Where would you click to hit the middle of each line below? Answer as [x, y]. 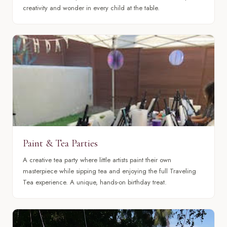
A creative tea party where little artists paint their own [97, 160]
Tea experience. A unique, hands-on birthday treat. [95, 182]
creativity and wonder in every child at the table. [91, 8]
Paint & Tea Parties [60, 143]
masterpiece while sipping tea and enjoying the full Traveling [109, 171]
